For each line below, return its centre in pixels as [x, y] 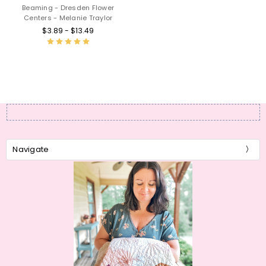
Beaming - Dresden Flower [68, 7]
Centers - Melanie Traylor [68, 18]
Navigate [31, 149]
